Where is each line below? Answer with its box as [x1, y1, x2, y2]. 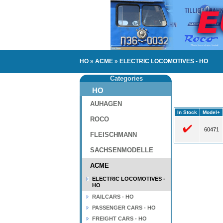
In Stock [177, 110, 197, 115]
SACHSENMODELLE [90, 146, 153, 154]
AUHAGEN [90, 100, 122, 108]
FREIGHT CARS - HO [92, 216, 147, 222]
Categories [110, 75, 143, 82]
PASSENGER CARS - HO [92, 205, 156, 211]
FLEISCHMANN [90, 131, 137, 138]
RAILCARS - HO [92, 194, 134, 200]
